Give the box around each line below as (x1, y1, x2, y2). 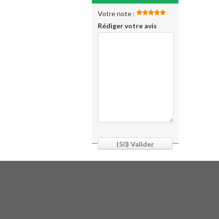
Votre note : (98, 9, 136, 18)
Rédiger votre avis (98, 22, 157, 30)
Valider (129, 140, 154, 148)
